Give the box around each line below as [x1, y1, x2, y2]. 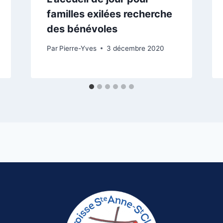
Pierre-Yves [59, 44, 97, 52]
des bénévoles [46, 22, 117, 35]
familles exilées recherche [46, 7, 172, 20]
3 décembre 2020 [106, 44, 164, 52]
